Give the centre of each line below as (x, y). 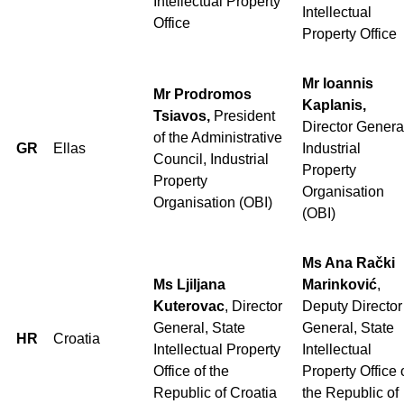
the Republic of (350, 392)
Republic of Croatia (215, 392)
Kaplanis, (334, 105)
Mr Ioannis (338, 83)
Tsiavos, (184, 115)
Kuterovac (189, 306)
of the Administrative (218, 137)
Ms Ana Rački (349, 262)
